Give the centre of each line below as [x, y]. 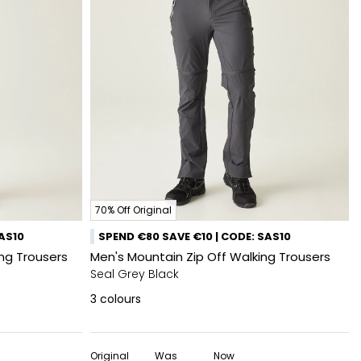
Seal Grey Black [135, 274]
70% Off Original [133, 210]
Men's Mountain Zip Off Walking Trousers [210, 257]
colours [120, 299]
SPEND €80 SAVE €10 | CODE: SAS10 [195, 237]
